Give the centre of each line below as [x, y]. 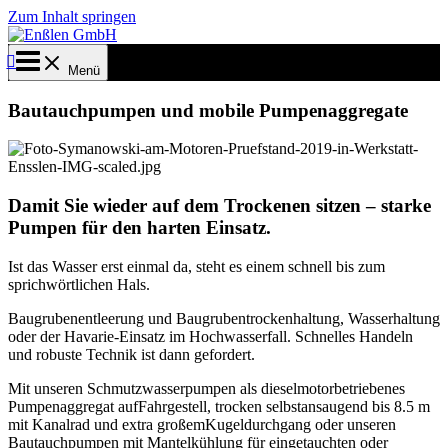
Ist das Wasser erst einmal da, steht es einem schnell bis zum [196, 266]
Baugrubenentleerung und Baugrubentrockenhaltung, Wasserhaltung [224, 318]
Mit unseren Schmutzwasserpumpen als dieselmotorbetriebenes [206, 388]
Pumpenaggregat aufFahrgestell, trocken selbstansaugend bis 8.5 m [219, 406]
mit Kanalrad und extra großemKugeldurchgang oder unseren [202, 424]
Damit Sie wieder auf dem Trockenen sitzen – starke [219, 206]
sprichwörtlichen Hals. [79, 284]
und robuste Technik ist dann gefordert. [131, 354]
